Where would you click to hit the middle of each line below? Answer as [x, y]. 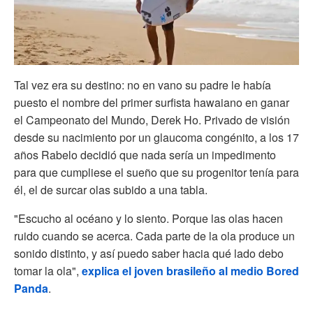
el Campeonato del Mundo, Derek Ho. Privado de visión [152, 119]
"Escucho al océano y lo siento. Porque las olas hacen [148, 218]
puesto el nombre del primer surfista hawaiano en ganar [152, 102]
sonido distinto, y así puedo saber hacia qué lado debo [149, 253]
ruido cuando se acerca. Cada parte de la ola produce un [154, 235]
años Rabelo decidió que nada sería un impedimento [145, 154]
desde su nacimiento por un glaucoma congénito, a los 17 [156, 137]
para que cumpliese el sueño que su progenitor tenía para [156, 172]
